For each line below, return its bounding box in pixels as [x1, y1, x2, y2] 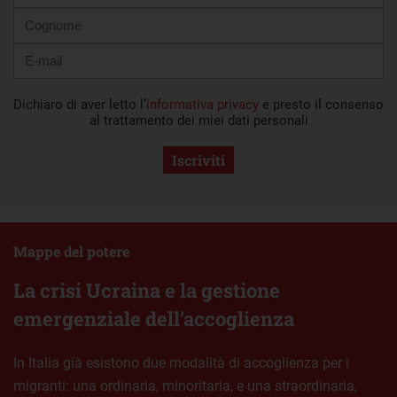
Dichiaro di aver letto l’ [13, 96, 146, 113]
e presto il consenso [259, 96, 384, 113]
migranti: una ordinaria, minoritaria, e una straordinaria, [13, 377, 357, 394]
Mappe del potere [13, 241, 129, 261]
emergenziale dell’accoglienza [13, 305, 294, 331]
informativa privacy [146, 96, 259, 113]
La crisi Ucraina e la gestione [13, 276, 280, 303]
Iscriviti [172, 150, 225, 169]
